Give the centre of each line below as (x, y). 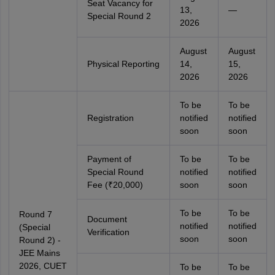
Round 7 (35, 214)
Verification (108, 232)
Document (107, 219)
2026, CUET (43, 266)
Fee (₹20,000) (115, 185)
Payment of (109, 159)
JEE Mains (39, 253)
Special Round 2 (119, 16)
